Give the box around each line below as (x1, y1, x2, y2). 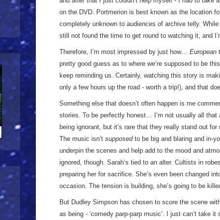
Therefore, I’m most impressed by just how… (59, 48, 190, 55)
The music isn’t (59, 135, 105, 142)
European (190, 48, 217, 55)
